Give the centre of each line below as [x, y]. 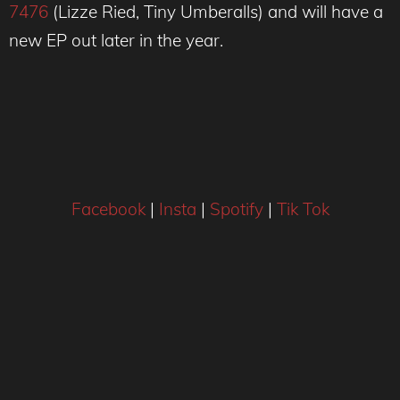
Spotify [236, 209]
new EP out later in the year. [118, 40]
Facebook [108, 209]
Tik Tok [303, 209]
